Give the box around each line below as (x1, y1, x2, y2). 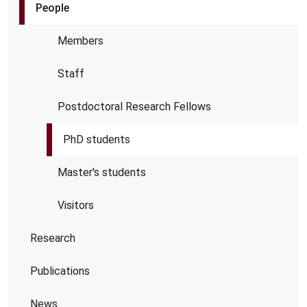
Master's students (58, 166, 146, 179)
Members (58, 34, 103, 47)
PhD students (63, 133, 130, 146)
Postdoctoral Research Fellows (58, 100, 211, 113)
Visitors (58, 199, 94, 212)
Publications (30, 265, 90, 278)
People (36, 1, 69, 14)
